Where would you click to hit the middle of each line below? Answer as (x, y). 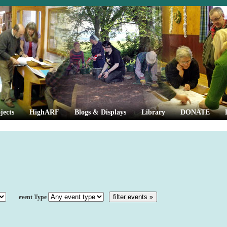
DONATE (195, 112)
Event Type (33, 197)
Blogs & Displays (100, 112)
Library (153, 112)
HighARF (44, 112)
